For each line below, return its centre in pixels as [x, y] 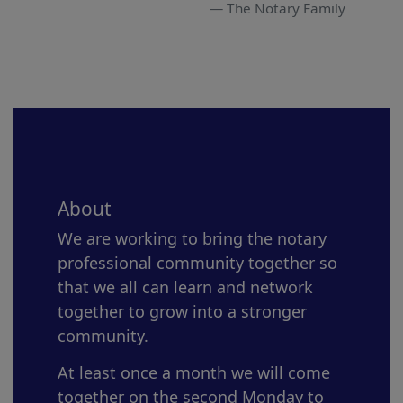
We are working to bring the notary [192, 238]
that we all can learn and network [185, 287]
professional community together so [197, 263]
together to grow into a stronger [182, 311]
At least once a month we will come [194, 372]
